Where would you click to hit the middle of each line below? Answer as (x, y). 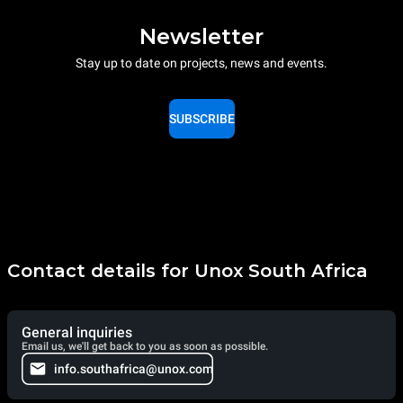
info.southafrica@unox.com (134, 369)
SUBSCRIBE (201, 118)
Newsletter (201, 36)
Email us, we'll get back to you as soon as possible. (145, 346)
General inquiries (77, 332)
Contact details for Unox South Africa (188, 271)
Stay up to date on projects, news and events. (201, 63)
